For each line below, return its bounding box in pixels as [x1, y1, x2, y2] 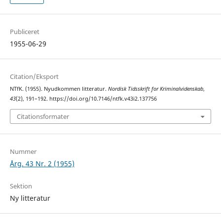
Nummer [9, 147, 37, 156]
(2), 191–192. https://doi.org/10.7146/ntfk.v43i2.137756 [15, 95, 157, 103]
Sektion [9, 181, 32, 190]
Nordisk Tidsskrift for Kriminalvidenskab [108, 85, 203, 93]
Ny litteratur [9, 193, 50, 203]
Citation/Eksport [9, 72, 59, 81]
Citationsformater [16, 111, 69, 121]
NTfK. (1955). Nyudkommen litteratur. [9, 85, 108, 93]
